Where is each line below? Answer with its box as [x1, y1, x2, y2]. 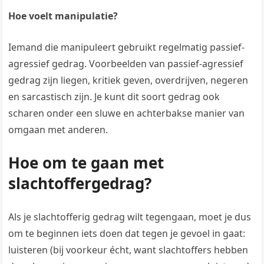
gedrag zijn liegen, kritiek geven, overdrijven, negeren [8, 74, 249, 87]
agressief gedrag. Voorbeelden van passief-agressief [8, 57, 244, 71]
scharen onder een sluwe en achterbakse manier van [8, 107, 245, 120]
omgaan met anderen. [8, 123, 108, 137]
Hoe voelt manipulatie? [8, 9, 118, 23]
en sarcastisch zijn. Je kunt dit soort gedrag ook [8, 90, 220, 104]
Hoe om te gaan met [8, 152, 164, 174]
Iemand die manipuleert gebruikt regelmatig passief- [8, 41, 245, 54]
